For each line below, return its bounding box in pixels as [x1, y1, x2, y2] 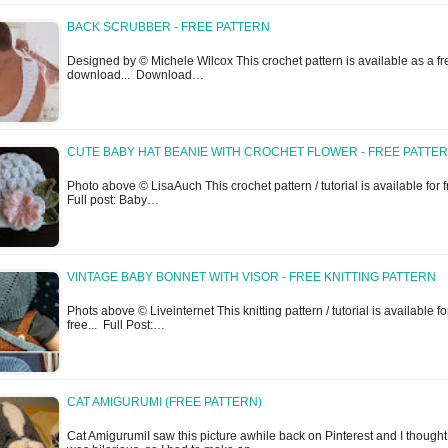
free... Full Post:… [67, 318, 165, 333]
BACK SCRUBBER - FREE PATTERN [67, 20, 270, 35]
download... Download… [67, 68, 204, 83]
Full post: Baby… [67, 193, 159, 208]
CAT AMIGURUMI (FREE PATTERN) [67, 395, 262, 410]
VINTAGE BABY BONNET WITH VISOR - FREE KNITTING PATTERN [67, 270, 436, 285]
